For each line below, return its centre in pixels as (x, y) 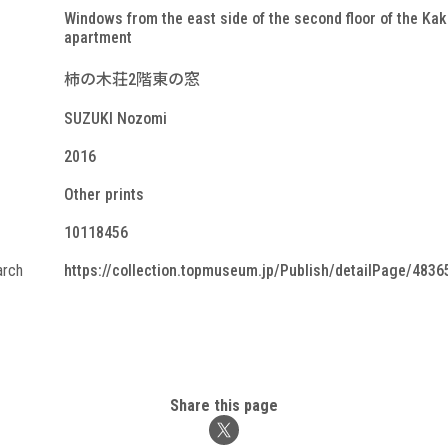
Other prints (104, 194)
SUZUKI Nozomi (115, 118)
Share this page (224, 405)
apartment (98, 37)
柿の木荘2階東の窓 (132, 79)
